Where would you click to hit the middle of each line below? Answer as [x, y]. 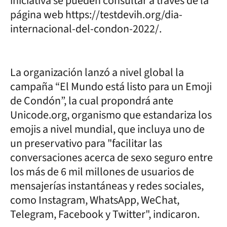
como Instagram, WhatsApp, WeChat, [95, 200]
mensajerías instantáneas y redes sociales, [107, 186]
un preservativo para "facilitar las [86, 143]
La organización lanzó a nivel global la [97, 72]
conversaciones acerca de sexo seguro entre [111, 157]
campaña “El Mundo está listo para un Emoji [111, 86]
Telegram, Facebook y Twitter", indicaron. [105, 214]
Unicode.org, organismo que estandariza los [111, 115]
